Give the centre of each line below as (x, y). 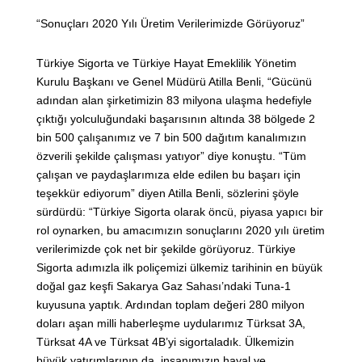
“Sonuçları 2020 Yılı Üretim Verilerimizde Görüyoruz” (170, 24)
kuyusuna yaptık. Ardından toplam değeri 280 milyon (170, 305)
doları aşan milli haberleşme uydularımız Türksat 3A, (171, 324)
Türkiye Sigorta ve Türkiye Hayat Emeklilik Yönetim (166, 63)
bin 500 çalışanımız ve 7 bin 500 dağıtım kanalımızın (171, 138)
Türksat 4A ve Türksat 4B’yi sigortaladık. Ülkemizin (165, 342)
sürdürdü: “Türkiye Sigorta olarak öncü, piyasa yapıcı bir (180, 212)
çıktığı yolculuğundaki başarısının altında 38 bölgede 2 (176, 119)
